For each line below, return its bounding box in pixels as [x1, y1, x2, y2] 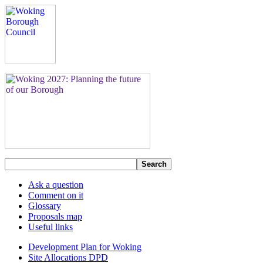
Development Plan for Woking [28, 242, 141, 252]
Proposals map [28, 211, 82, 221]
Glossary [28, 201, 61, 211]
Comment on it [28, 190, 83, 200]
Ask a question [28, 180, 83, 190]
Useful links [28, 222, 73, 232]
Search [141, 160, 167, 168]
